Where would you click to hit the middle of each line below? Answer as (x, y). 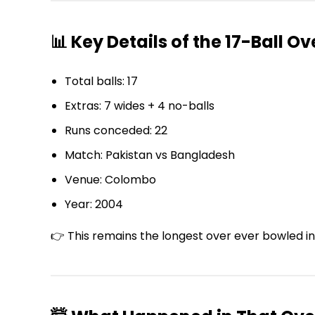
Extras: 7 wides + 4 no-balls (140, 105)
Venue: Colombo (110, 179)
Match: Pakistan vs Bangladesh (150, 155)
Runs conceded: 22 (116, 130)
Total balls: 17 (101, 81)
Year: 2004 (94, 204)
